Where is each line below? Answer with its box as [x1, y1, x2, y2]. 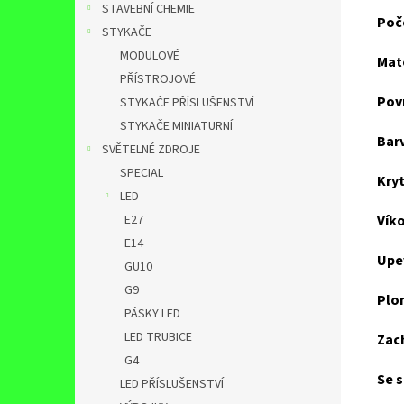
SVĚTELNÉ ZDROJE [102, 141, 200, 159]
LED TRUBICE [124, 328, 192, 346]
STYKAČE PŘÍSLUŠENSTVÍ [120, 94, 254, 112]
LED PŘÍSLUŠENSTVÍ [120, 375, 224, 393]
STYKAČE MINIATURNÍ [120, 117, 233, 135]
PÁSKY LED [124, 305, 180, 323]
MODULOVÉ [120, 47, 179, 65]
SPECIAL [120, 164, 163, 182]
